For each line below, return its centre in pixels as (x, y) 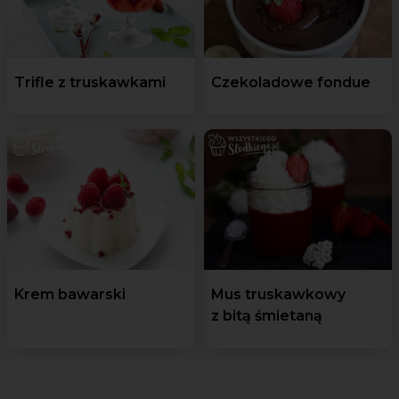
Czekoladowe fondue (291, 82)
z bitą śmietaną (267, 315)
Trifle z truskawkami (90, 82)
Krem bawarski (70, 294)
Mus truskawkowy (278, 294)
